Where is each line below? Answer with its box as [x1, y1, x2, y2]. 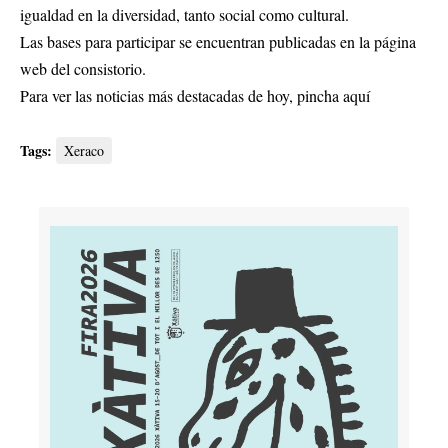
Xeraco [64, 141, 104, 161]
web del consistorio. [20, 58, 146, 80]
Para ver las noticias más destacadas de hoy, [20, 85, 297, 107]
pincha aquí [297, 85, 370, 107]
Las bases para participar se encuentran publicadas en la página [20, 31, 416, 53]
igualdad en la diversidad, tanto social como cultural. [20, 4, 349, 26]
